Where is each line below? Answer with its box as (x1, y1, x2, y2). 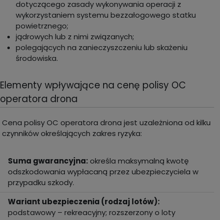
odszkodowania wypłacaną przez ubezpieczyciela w (8, 166, 198, 177)
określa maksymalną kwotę (88, 155, 189, 166)
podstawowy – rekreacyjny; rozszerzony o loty (8, 207, 175, 218)
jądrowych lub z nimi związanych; (16, 31, 134, 42)
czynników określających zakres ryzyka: (2, 128, 142, 138)
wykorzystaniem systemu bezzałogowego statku (16, 9, 196, 20)
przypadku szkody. (8, 177, 74, 188)
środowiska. (16, 53, 58, 63)
